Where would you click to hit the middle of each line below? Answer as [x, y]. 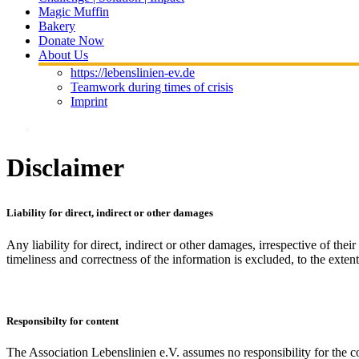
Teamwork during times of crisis [152, 87]
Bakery [57, 26]
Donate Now [71, 40]
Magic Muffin [74, 12]
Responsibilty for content [63, 321]
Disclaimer [65, 168]
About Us [63, 55]
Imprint [89, 101]
